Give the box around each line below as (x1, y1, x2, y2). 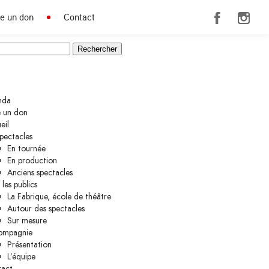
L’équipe (7, 250, 35, 262)
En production (7, 154, 57, 166)
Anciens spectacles (7, 166, 73, 178)
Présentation (7, 238, 52, 250)
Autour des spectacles (7, 202, 85, 214)
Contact (64, 12, 95, 22)
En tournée (7, 142, 46, 154)
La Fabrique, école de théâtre (7, 190, 111, 202)
